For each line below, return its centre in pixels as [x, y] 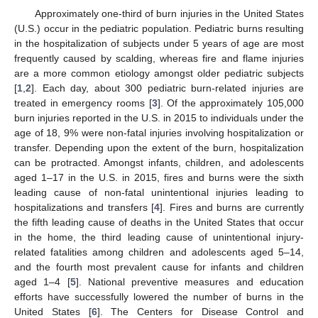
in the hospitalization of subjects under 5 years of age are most [159, 43]
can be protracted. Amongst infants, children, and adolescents [159, 162]
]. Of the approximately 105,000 [230, 103]
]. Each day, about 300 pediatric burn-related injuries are [168, 88]
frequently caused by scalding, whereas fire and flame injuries [159, 58]
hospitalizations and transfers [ [84, 207]
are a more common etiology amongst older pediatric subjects [159, 73]
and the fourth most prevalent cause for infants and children [159, 267]
